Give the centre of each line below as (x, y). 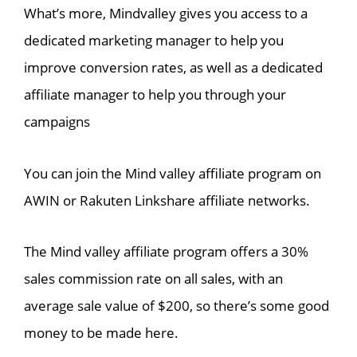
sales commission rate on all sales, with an (153, 279)
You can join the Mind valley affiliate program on (173, 173)
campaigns (57, 121)
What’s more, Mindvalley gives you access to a (166, 13)
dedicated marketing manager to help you (154, 40)
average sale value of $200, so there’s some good (177, 306)
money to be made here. (101, 333)
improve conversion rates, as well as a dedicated (173, 67)
